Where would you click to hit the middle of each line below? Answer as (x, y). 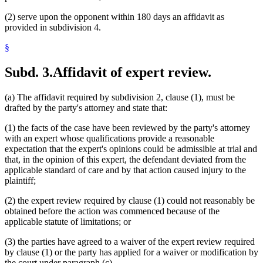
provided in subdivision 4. (53, 28)
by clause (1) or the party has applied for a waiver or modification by (131, 252)
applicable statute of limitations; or (68, 222)
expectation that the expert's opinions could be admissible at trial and (131, 149)
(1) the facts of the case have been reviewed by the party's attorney (127, 128)
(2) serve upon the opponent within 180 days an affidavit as (114, 17)
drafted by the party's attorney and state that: (86, 108)
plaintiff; (20, 181)
